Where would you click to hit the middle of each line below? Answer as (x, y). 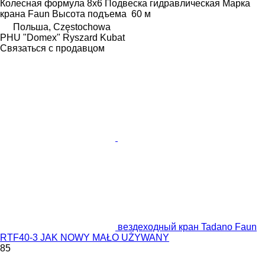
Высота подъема (89, 14)
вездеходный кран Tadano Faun (187, 227)
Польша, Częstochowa (62, 27)
